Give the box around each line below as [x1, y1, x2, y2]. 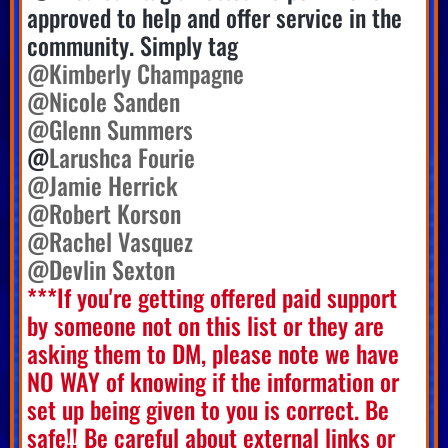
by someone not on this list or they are [27, 306, 384, 343]
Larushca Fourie [49, 138, 195, 175]
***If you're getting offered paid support [27, 278, 397, 315]
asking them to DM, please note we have [27, 334, 399, 371]
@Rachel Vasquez [27, 222, 193, 259]
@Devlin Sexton [27, 250, 175, 287]
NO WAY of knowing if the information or [27, 362, 399, 399]
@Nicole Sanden [27, 82, 180, 119]
